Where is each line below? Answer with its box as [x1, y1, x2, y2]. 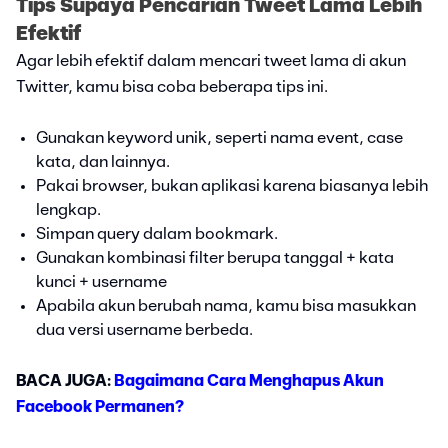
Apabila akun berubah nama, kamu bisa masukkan [36, 297, 416, 314]
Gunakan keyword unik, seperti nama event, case [36, 129, 403, 146]
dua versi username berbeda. [36, 321, 253, 338]
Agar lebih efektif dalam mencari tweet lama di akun [16, 52, 406, 69]
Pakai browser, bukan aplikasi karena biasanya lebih [36, 177, 428, 194]
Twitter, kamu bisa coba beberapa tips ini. [16, 78, 328, 95]
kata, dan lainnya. [36, 153, 170, 170]
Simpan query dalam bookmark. [36, 225, 278, 242]
